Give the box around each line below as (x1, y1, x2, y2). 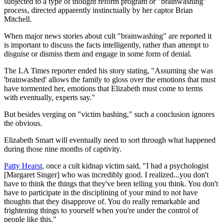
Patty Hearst (4, 161, 42, 170)
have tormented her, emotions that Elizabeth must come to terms (4, 84, 203, 93)
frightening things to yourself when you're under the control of (4, 206, 198, 215)
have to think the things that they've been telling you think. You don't (4, 179, 218, 188)
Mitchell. (4, 14, 32, 23)
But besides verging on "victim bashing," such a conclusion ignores (4, 110, 215, 118)
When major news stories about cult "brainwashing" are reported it (4, 31, 212, 40)
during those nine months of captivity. (4, 144, 121, 153)
